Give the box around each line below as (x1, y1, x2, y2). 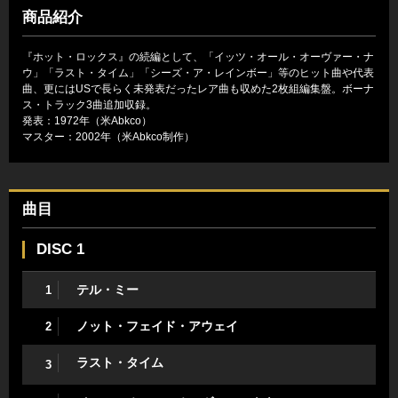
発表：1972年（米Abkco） (22, 115, 152, 128)
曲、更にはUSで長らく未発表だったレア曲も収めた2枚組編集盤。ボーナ (22, 83, 374, 96)
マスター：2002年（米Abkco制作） (22, 131, 195, 144)
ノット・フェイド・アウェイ (76, 319, 238, 334)
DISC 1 (36, 241, 84, 259)
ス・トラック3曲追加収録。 (22, 99, 156, 112)
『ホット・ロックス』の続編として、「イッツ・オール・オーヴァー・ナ (22, 51, 374, 64)
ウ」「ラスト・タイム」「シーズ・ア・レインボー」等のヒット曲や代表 (22, 67, 374, 80)
